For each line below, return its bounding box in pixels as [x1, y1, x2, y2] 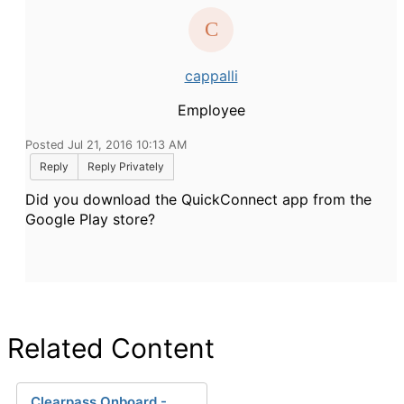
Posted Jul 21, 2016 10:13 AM [25, 138, 187, 151]
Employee [177, 101, 245, 119]
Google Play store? [25, 210, 155, 228]
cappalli [184, 67, 238, 85]
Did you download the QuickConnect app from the [25, 190, 372, 208]
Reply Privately [87, 160, 164, 173]
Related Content [7, 332, 215, 364]
